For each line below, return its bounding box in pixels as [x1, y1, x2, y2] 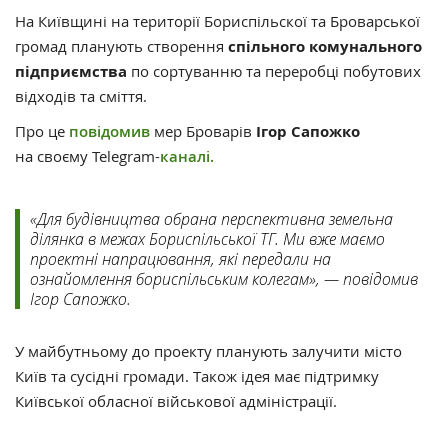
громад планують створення [15, 35, 228, 56]
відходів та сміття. [15, 85, 151, 106]
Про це [15, 120, 69, 141]
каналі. [160, 145, 214, 167]
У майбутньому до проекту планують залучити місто [15, 340, 402, 361]
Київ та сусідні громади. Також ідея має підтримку [15, 365, 379, 386]
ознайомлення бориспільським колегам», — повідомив [30, 267, 418, 289]
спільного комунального [228, 35, 422, 57]
